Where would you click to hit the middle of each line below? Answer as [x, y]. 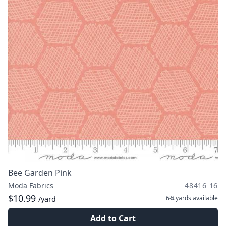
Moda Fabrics [31, 185]
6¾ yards [179, 198]
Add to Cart [113, 218]
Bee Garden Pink [40, 173]
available [205, 198]
